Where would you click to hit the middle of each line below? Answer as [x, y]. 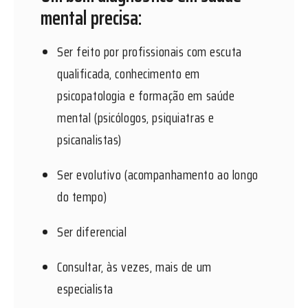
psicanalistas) [90, 139]
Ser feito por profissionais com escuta [150, 51]
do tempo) [82, 196]
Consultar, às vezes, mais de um [134, 266]
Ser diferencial [94, 231]
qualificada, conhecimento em [129, 73]
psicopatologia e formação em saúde [146, 95]
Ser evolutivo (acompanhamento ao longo [158, 174]
